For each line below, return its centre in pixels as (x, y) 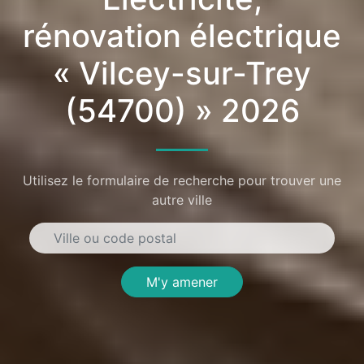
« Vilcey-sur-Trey (182, 73)
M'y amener (182, 282)
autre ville (182, 200)
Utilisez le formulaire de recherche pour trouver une (182, 181)
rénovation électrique (182, 35)
